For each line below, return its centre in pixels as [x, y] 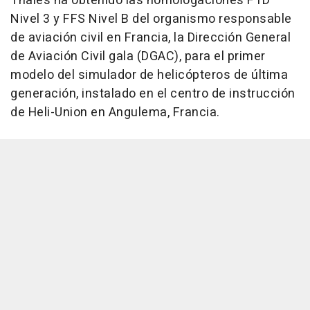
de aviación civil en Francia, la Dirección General [151, 38]
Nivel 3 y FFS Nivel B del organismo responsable [151, 19]
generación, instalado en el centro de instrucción [153, 94]
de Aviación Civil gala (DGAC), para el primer [138, 56]
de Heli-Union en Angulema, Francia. [115, 112]
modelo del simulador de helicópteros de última [149, 75]
